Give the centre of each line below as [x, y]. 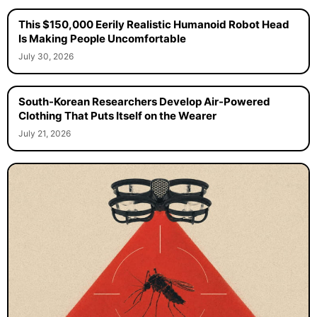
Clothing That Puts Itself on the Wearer [117, 116]
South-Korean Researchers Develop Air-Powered [144, 102]
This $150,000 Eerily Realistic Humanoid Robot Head [154, 25]
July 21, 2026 [44, 134]
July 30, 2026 [46, 57]
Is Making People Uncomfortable [102, 39]
